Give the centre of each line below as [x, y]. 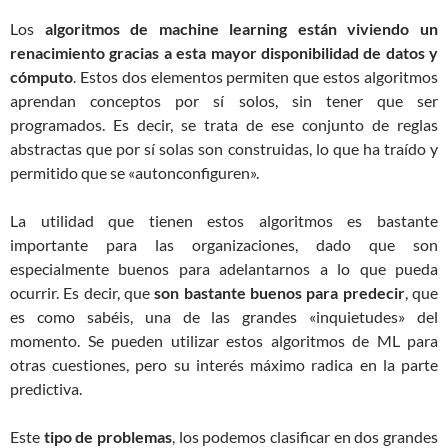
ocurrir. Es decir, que [82, 293]
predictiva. [46, 389]
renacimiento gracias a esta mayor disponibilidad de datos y [224, 53]
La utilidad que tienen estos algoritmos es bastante [224, 221]
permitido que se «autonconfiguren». [134, 173]
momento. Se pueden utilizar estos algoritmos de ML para [224, 341]
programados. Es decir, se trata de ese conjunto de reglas [224, 125]
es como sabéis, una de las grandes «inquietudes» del [224, 317]
